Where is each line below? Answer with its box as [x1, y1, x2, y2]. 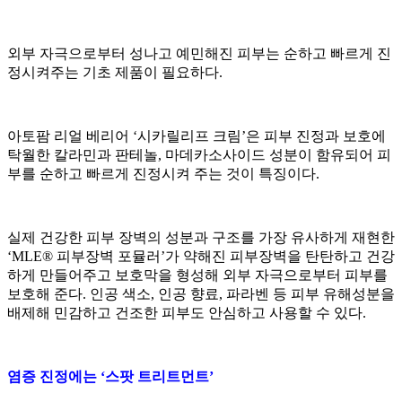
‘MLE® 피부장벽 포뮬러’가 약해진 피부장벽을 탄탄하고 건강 [7, 249, 395, 264]
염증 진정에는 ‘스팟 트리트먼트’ [7, 369, 214, 384]
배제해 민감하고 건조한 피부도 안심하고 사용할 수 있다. [7, 305, 366, 320]
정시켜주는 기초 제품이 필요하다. [7, 65, 223, 80]
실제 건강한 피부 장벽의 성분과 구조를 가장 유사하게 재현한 [7, 230, 395, 245]
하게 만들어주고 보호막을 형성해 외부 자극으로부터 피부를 [7, 267, 388, 283]
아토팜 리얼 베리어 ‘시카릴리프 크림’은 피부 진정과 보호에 [7, 128, 386, 144]
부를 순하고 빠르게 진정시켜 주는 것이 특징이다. [7, 166, 319, 181]
